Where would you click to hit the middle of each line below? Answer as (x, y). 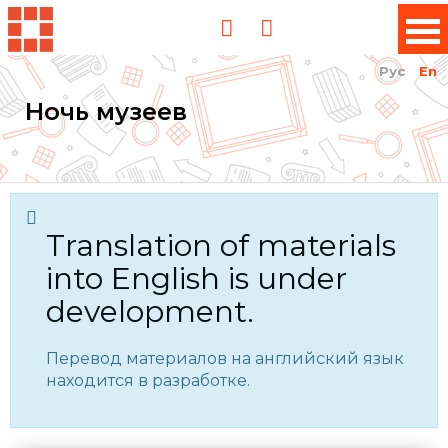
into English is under (196, 278)
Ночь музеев (106, 111)
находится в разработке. (148, 380)
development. (150, 311)
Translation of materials (221, 245)
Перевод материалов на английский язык (225, 358)
